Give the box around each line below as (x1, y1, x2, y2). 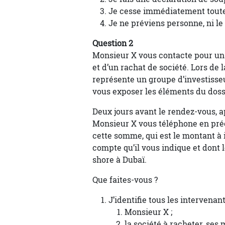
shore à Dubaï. (92, 154, 147, 165)
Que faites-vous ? (92, 174, 158, 185)
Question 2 (92, 38, 133, 49)
